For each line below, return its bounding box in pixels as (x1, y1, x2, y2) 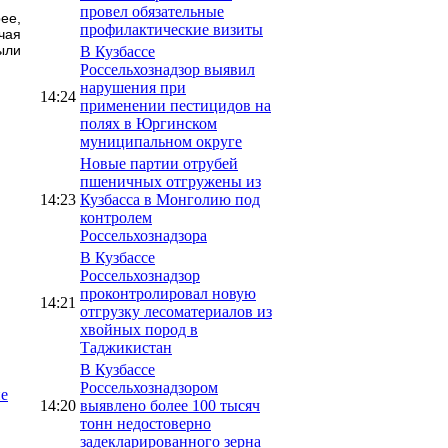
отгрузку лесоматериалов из (80, 302, 272, 320)
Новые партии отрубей (80, 154, 238, 172)
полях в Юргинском (80, 114, 217, 132)
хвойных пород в (80, 320, 198, 338)
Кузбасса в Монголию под (80, 190, 260, 208)
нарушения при (80, 78, 186, 96)
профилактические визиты (80, 20, 263, 38)
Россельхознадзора (80, 226, 207, 244)
